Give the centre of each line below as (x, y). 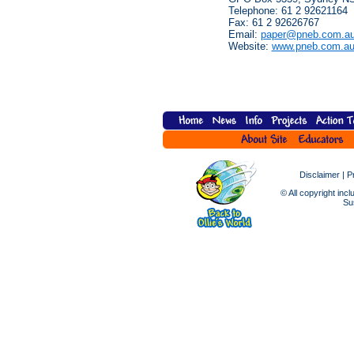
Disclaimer (320, 175)
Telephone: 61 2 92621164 (288, 11)
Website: (250, 46)
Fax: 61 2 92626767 (273, 23)
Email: (244, 34)
